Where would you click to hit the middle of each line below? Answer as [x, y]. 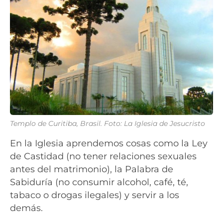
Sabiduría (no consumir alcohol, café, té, [99, 182]
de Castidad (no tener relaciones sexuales [103, 156]
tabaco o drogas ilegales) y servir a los [95, 195]
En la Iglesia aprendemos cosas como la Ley [109, 143]
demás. [26, 208]
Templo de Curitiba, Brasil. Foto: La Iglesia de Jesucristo [108, 124]
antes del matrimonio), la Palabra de [92, 169]
